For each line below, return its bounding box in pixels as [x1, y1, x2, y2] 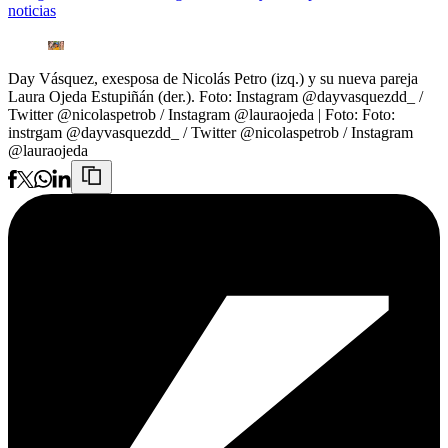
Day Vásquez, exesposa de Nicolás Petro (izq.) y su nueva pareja [8, 70, 418, 88]
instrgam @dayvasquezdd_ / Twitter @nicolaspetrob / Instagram [8, 124, 413, 142]
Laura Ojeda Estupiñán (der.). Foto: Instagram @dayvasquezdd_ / [8, 88, 423, 106]
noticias [8, 2, 56, 20]
